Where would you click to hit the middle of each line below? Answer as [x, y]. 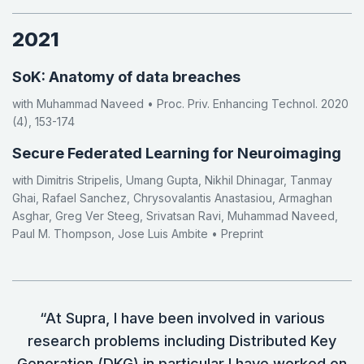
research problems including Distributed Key [182, 341]
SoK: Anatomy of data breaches [126, 77]
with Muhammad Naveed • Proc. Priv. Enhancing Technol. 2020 [180, 104]
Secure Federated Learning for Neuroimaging [177, 154]
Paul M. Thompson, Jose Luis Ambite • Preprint [138, 234]
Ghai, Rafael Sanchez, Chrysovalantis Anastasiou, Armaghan [172, 198]
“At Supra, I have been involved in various [182, 318]
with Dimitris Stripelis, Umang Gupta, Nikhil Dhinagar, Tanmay [172, 180]
